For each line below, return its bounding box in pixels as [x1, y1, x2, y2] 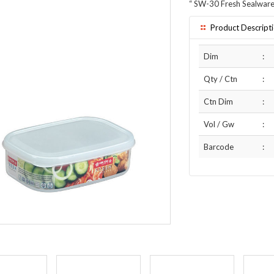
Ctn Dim [204, 97, 233, 106]
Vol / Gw [204, 119, 234, 129]
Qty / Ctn [204, 74, 237, 84]
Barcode [204, 142, 234, 152]
